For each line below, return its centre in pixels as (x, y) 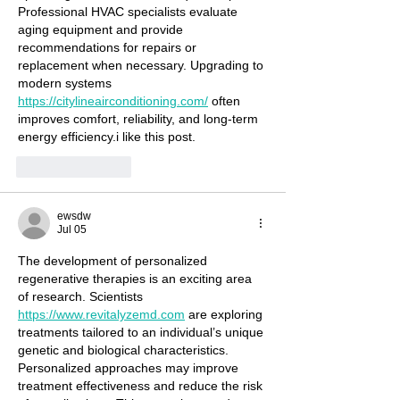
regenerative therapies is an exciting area (137, 279)
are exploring (225, 314)
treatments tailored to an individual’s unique (142, 332)
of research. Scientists (82, 296)
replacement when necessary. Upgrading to (142, 65)
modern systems (67, 83)
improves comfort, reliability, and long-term (140, 119)
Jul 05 (72, 229)
